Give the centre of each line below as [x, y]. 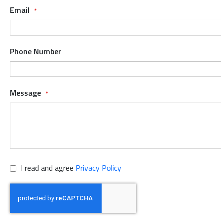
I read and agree [48, 168]
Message [26, 93]
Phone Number [36, 52]
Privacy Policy [98, 168]
